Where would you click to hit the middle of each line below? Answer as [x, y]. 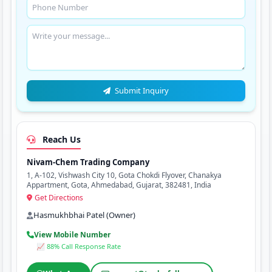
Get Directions [59, 198]
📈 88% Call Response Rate [78, 246]
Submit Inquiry [141, 90]
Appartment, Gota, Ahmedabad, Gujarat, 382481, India [119, 185]
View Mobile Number [72, 235]
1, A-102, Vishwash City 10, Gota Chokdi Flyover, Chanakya [124, 175]
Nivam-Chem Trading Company [88, 162]
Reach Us [60, 139]
